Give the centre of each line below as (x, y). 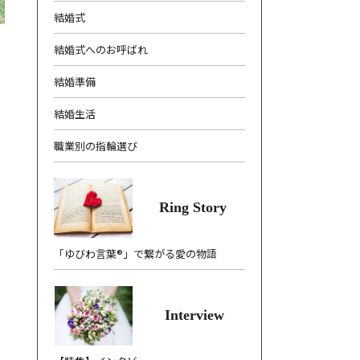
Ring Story (193, 207)
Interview (194, 315)
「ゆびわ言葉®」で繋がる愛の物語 (135, 254)
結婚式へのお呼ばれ (101, 49)
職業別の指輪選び (96, 146)
